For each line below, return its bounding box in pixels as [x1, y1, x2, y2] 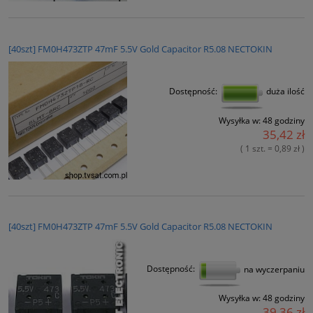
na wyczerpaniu [242, 263, 305, 275]
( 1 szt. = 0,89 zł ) [240, 142, 305, 154]
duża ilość [264, 85, 305, 97]
